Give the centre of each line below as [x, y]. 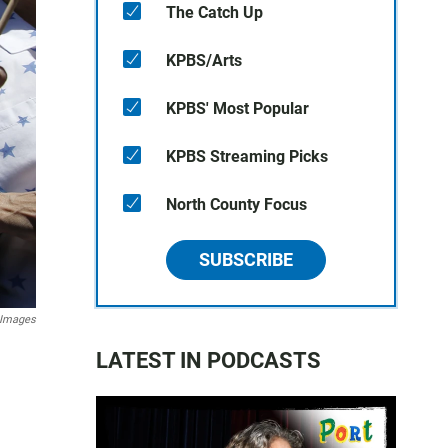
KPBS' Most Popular [237, 108]
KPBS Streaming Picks [247, 156]
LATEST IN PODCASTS [208, 360]
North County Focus [236, 204]
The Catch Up [214, 12]
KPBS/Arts [204, 60]
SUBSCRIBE [246, 259]
